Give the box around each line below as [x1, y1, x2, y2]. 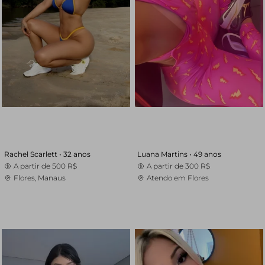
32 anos [63, 150, 91, 159]
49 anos [193, 150, 221, 159]
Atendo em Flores [146, 173, 209, 182]
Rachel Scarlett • [4, 150, 64, 159]
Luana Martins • [137, 150, 193, 159]
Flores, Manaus [14, 173, 66, 182]
